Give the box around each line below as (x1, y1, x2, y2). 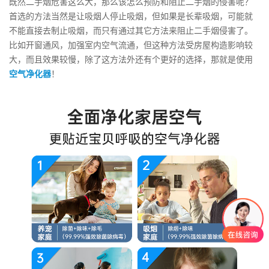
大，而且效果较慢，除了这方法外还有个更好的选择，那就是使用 (9, 53, 253, 65)
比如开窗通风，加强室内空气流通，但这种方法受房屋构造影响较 (9, 39, 253, 51)
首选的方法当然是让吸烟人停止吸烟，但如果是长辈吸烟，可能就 (9, 10, 253, 22)
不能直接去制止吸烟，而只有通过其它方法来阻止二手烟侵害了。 (9, 25, 253, 37)
